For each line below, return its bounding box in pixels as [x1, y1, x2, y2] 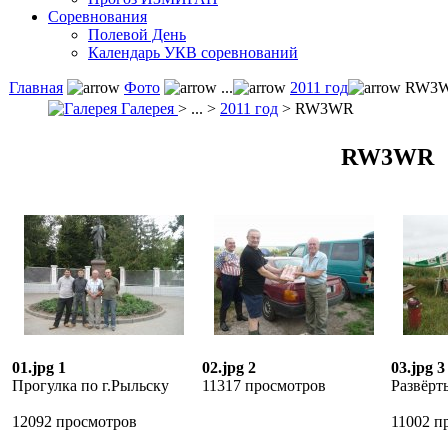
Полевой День [88, 26, 186, 43]
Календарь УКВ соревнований [88, 44, 298, 61]
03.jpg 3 [391, 359, 445, 376]
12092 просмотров [12, 413, 137, 430]
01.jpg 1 [12, 359, 66, 376]
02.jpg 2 [202, 359, 256, 376]
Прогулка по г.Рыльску [12, 377, 169, 394]
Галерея [117, 100, 178, 117]
